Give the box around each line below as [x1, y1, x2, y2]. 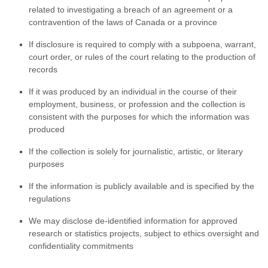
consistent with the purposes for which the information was [29, 112, 249, 122]
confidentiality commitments [29, 241, 133, 251]
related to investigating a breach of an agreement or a [29, 5, 233, 15]
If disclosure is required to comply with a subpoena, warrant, [29, 39, 256, 50]
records [29, 65, 57, 75]
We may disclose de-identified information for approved [29, 216, 237, 226]
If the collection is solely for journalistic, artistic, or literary [29, 147, 243, 157]
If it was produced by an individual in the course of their [29, 87, 237, 97]
